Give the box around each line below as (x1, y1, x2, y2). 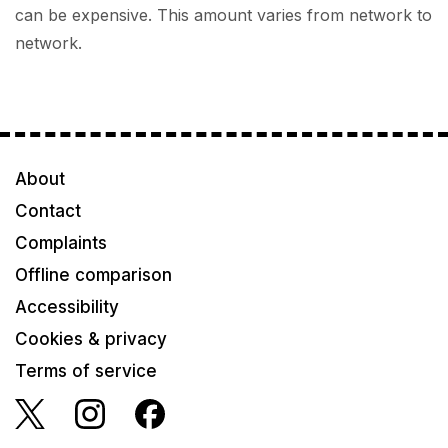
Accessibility (15, 297, 119, 317)
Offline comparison (15, 265, 172, 285)
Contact (15, 201, 81, 221)
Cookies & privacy (15, 329, 167, 349)
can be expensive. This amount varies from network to (15, 5, 432, 25)
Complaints (15, 233, 107, 253)
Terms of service (15, 361, 157, 381)
